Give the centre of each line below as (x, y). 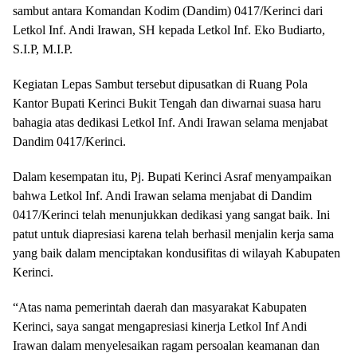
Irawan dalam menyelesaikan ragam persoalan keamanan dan (166, 345)
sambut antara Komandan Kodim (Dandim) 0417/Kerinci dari (168, 11)
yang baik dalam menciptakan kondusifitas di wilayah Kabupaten (177, 253)
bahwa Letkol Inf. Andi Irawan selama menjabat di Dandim (162, 196)
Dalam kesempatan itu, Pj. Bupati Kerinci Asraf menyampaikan (172, 177)
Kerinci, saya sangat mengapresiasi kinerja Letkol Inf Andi (160, 326)
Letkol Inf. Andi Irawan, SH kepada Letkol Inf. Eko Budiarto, (169, 30)
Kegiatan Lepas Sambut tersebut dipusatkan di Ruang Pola (160, 84)
